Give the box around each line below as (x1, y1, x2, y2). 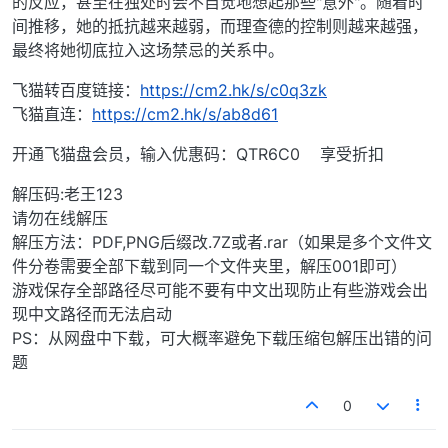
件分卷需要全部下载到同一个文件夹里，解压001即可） (12, 256, 407, 277)
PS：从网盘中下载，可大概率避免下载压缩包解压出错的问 (12, 328, 432, 349)
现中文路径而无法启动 (12, 304, 172, 325)
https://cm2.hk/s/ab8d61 (92, 104, 278, 125)
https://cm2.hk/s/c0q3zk (140, 80, 327, 101)
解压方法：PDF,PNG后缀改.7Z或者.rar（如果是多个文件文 (12, 232, 432, 253)
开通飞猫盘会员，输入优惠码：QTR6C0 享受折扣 (12, 144, 384, 165)
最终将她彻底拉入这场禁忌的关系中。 (12, 40, 284, 61)
